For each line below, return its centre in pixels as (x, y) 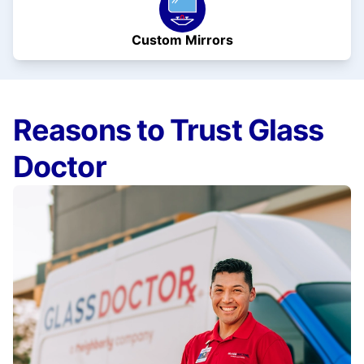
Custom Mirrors (182, 39)
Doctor (60, 166)
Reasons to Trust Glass (169, 130)
